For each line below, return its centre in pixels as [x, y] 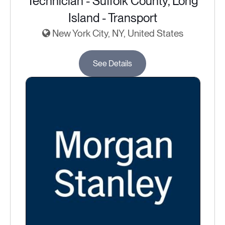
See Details [113, 64]
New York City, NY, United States [117, 33]
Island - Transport [113, 18]
